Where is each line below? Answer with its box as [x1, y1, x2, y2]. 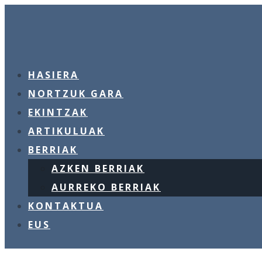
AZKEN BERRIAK [51, 162, 144, 175]
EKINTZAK [28, 106, 88, 119]
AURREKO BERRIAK [51, 181, 161, 194]
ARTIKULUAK [28, 125, 105, 137]
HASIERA [28, 68, 79, 81]
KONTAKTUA [28, 199, 104, 212]
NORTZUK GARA [28, 87, 123, 100]
